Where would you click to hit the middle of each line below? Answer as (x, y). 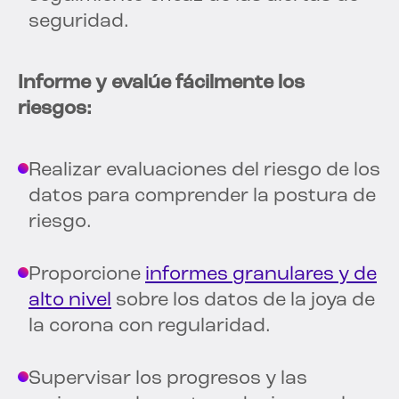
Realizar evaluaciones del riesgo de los (204, 170)
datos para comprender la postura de (202, 196)
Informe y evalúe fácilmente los (161, 83)
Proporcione (87, 274)
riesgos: (55, 109)
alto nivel (70, 300)
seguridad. (79, 21)
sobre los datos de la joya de (243, 300)
